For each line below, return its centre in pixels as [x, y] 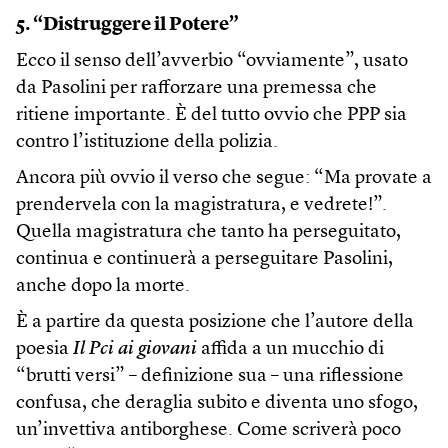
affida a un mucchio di [290, 350]
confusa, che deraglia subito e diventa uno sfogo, [217, 404]
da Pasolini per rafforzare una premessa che [196, 89]
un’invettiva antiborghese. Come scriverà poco [208, 431]
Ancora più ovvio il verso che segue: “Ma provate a [224, 179]
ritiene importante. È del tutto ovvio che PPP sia [211, 116]
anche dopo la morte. [103, 287]
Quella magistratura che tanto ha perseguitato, [208, 233]
